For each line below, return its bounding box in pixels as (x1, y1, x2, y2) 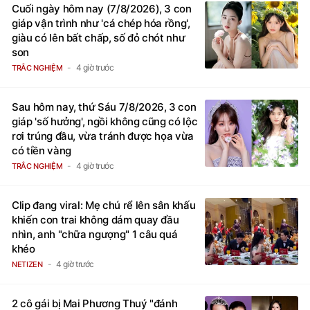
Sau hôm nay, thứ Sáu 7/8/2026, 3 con (12, 114, 197, 128)
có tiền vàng (12, 158, 71, 172)
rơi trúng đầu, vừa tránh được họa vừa (12, 143, 194, 157)
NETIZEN (12, 273, 43, 284)
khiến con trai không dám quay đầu (12, 227, 179, 241)
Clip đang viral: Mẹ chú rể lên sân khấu (12, 212, 196, 226)
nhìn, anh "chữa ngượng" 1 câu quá (12, 241, 178, 255)
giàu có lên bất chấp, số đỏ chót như (12, 45, 185, 59)
